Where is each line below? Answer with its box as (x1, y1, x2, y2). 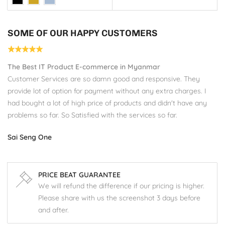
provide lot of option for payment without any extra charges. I (8, 86, 206, 96)
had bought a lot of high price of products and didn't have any (8, 98, 207, 108)
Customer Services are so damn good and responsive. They (8, 74, 200, 84)
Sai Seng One (8, 133, 52, 142)
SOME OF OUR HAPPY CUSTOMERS (8, 28, 158, 39)
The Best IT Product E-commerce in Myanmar (8, 62, 160, 72)
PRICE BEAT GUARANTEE (38, 170, 121, 180)
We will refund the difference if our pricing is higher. (38, 181, 204, 191)
